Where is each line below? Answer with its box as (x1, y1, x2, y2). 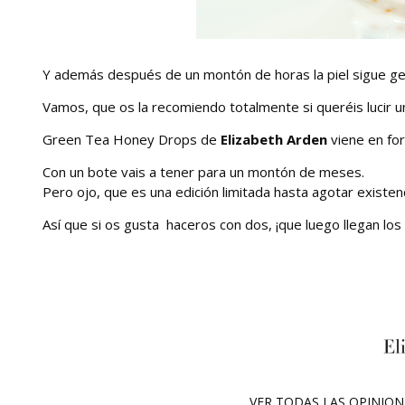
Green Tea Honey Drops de (42, 129, 221, 148)
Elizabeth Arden (221, 129, 327, 148)
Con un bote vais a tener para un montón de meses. (42, 162, 364, 181)
